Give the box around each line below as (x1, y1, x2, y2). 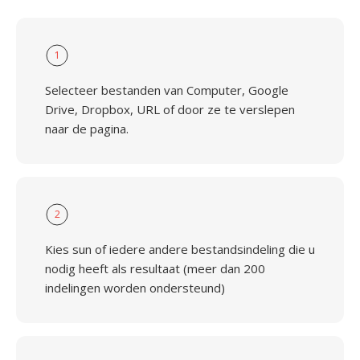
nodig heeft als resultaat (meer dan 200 (45, 260, 265, 276)
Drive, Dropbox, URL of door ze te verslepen (45, 101, 295, 117)
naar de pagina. (45, 121, 129, 137)
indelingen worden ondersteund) (45, 280, 225, 296)
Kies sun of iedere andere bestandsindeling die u (45, 241, 315, 257)
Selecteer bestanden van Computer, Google (45, 82, 288, 98)
